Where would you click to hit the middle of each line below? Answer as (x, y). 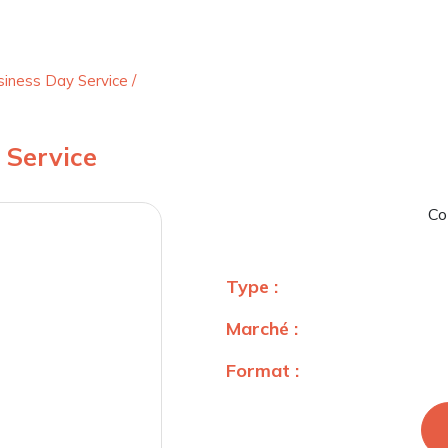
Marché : (262, 329)
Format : (262, 371)
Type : (252, 287)
